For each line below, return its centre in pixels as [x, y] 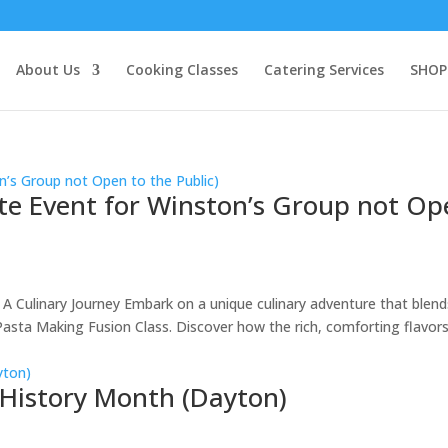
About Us [47, 69]
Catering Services [323, 69]
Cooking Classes [181, 69]
